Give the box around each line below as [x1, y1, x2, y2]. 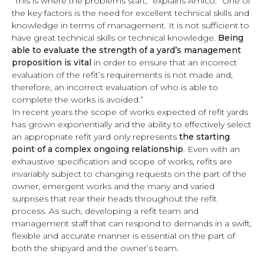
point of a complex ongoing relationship [12, 143, 183, 154]
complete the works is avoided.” [12, 94, 143, 105]
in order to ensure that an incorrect [91, 57, 237, 68]
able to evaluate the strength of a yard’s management [12, 44, 241, 55]
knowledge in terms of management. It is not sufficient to [12, 19, 249, 31]
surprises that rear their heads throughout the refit [12, 193, 217, 204]
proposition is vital [12, 57, 91, 68]
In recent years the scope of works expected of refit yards [12, 106, 248, 117]
